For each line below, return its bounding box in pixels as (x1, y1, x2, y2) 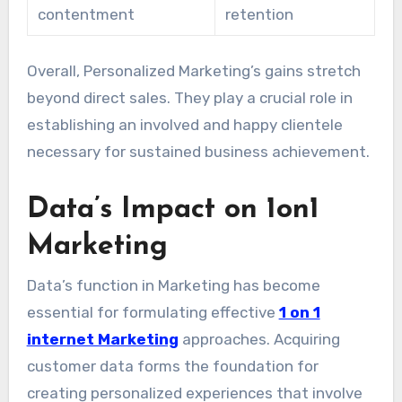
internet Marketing (26, 329, 179, 348)
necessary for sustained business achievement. (26, 143, 370, 162)
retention (224, 5, 293, 24)
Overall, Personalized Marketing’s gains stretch (26, 62, 361, 81)
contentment (37, 5, 135, 24)
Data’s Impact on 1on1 (26, 196, 319, 225)
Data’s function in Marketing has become (26, 275, 320, 294)
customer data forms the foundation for (26, 356, 319, 375)
